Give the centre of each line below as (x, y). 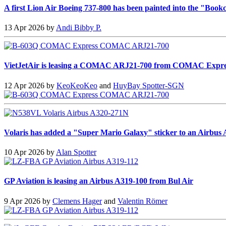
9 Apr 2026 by (28, 201)
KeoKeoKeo (77, 85)
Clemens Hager (77, 201)
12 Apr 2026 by (30, 85)
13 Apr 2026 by (30, 27)
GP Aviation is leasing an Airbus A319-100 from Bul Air (99, 181)
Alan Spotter (76, 152)
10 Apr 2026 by (30, 152)
